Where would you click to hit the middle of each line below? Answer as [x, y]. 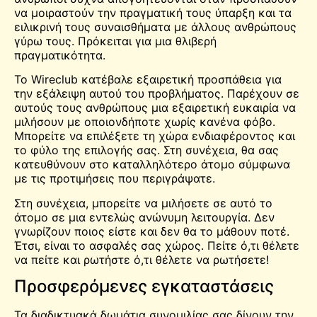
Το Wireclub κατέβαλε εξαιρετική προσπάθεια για [148, 80]
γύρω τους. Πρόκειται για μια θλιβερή [115, 41]
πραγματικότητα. [60, 55]
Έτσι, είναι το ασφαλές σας [90, 245]
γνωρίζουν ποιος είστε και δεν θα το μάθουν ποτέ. [152, 231]
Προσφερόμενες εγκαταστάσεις [144, 287]
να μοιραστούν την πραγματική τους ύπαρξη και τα [153, 12]
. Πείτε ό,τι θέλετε [250, 245]
